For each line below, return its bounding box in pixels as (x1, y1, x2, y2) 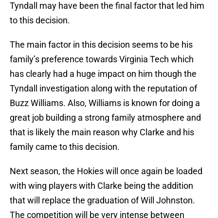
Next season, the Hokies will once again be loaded (10, 166, 202, 177)
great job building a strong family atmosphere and (10, 112, 201, 123)
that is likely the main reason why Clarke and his (10, 127, 194, 138)
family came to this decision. (10, 142, 120, 152)
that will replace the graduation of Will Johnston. (10, 195, 195, 206)
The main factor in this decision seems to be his (10, 39, 193, 50)
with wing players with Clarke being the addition (10, 181, 193, 191)
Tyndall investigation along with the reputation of (10, 83, 197, 94)
